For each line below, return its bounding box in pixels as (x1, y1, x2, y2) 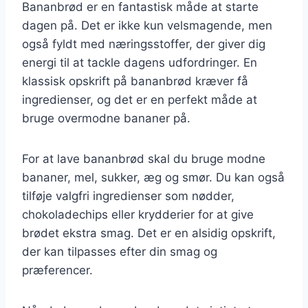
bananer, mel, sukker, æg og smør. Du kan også (22, 170, 285, 184)
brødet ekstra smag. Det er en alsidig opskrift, (22, 225, 276, 240)
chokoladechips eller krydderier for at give (22, 207, 254, 221)
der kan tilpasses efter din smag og (22, 244, 217, 258)
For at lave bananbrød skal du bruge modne (22, 151, 265, 166)
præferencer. (22, 263, 93, 277)
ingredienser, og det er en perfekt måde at (22, 92, 257, 107)
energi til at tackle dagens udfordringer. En (22, 55, 257, 69)
